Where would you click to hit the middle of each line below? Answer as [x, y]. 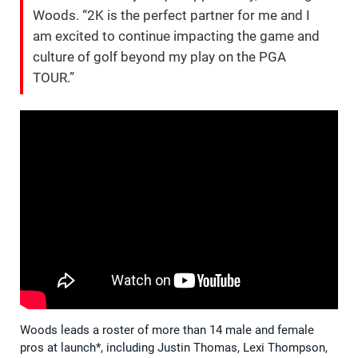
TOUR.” [54, 77]
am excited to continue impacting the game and [176, 36]
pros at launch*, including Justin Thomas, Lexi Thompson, [174, 347]
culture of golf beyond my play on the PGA [159, 56]
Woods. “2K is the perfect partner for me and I [171, 15]
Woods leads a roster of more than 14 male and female [167, 330]
